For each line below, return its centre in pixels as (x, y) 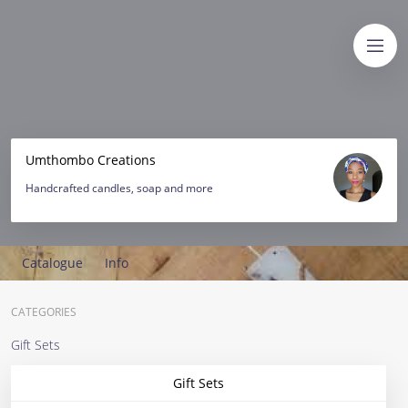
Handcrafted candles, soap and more (119, 188)
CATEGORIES (44, 312)
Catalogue (52, 263)
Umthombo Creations (91, 160)
